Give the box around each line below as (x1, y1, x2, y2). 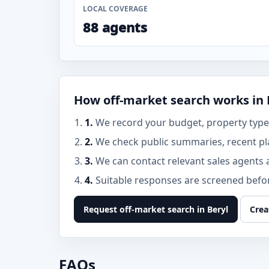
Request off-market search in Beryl (83, 204, 228, 215)
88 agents (83, 18, 147, 36)
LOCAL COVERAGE (83, 4, 148, 14)
